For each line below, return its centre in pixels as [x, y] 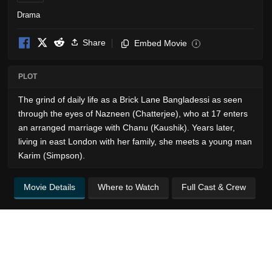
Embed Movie [161, 43]
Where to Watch [128, 187]
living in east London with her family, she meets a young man [135, 141]
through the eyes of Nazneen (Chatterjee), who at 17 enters [133, 113]
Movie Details [49, 187]
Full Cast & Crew [213, 187]
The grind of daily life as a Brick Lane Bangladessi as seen [130, 99]
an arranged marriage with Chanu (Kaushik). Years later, [127, 127]
